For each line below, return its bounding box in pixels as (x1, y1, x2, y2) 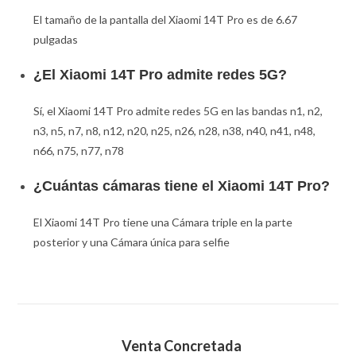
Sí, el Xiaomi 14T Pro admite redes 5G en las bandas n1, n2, (33, 104, 323, 118)
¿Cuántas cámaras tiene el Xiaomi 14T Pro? (33, 178, 331, 195)
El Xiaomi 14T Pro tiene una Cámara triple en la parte (33, 215, 293, 230)
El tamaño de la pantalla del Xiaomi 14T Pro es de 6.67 (33, 13, 298, 27)
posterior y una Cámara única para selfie (33, 235, 230, 250)
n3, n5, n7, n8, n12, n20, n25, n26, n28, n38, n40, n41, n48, (33, 124, 316, 138)
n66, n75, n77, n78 (33, 144, 125, 158)
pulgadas (33, 33, 79, 47)
